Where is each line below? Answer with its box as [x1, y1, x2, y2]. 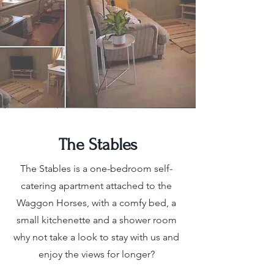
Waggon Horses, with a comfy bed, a [17, 197, 176, 209]
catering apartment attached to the [21, 180, 172, 191]
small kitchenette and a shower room [16, 214, 177, 226]
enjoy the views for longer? [38, 248, 155, 260]
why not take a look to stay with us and [13, 231, 179, 243]
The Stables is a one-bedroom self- [20, 163, 172, 174]
